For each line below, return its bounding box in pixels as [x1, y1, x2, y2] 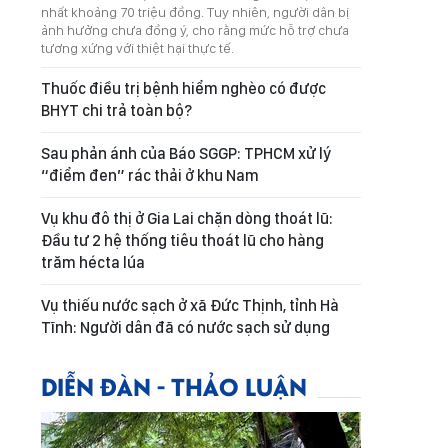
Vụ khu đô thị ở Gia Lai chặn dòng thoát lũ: [41, 209, 333, 228]
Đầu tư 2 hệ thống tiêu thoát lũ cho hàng [41, 231, 324, 250]
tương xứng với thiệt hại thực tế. [41, 40, 234, 56]
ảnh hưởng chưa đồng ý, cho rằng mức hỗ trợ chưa [41, 22, 349, 38]
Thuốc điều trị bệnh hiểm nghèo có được [41, 79, 326, 98]
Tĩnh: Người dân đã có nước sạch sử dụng [41, 318, 330, 337]
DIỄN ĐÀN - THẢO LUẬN [41, 369, 307, 402]
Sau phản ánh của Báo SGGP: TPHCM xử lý [41, 144, 331, 163]
